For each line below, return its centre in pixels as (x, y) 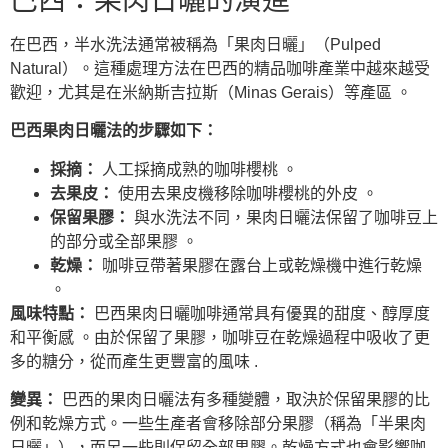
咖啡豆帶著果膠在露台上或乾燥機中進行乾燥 (260, 265)
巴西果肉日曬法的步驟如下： (114, 131)
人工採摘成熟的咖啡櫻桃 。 (198, 169)
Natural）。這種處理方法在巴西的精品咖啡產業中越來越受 (220, 68)
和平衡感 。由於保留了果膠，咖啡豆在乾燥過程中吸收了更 (220, 337)
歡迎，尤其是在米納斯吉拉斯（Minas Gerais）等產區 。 (211, 92)
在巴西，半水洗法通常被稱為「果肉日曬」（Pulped (195, 44)
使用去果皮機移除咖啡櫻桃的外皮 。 (246, 193)
